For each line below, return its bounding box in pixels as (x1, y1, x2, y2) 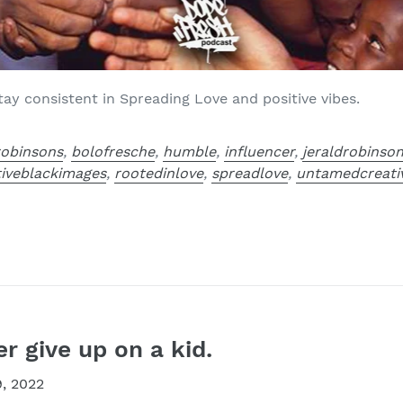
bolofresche (71, 142, 156, 160)
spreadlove (211, 164, 289, 182)
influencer (224, 142, 295, 160)
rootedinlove (114, 164, 204, 182)
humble (163, 142, 217, 160)
